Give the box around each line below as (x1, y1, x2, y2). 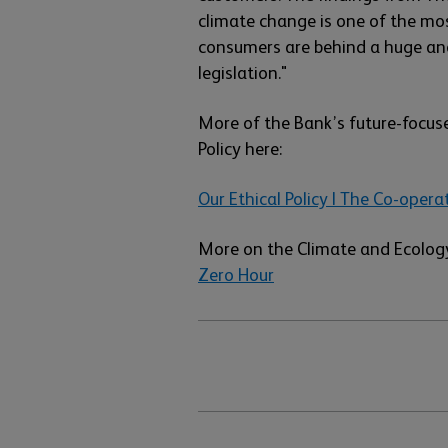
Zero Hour (198, 265, 274, 285)
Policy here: (198, 139, 282, 159)
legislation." (198, 63, 287, 83)
